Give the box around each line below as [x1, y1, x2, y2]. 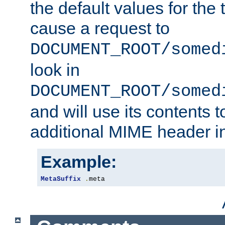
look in [30, 60, 80, 79]
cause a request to [30, 18, 170, 38]
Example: [41, 152, 117, 171]
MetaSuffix [41, 175, 81, 183]
